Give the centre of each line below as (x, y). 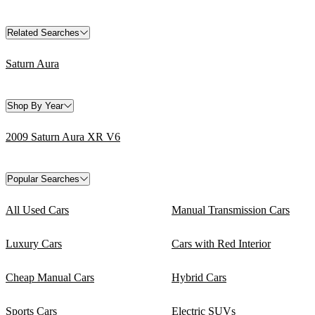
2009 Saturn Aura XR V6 (63, 136)
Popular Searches (43, 179)
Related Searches (43, 32)
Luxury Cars (34, 243)
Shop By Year (35, 105)
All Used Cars (37, 210)
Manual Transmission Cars (231, 210)
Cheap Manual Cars (50, 277)
